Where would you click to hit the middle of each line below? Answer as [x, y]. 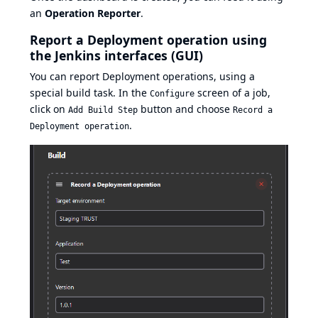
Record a [253, 110]
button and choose [185, 109]
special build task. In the [90, 93]
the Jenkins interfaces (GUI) [116, 55]
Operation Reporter [93, 13]
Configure [172, 94]
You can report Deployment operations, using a [142, 77]
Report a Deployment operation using [148, 39]
